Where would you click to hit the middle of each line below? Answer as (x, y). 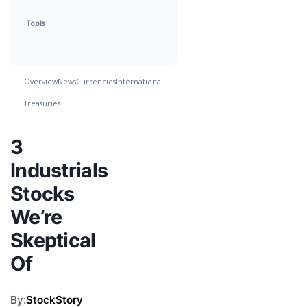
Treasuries (42, 103)
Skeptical (53, 240)
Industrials (59, 170)
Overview (41, 81)
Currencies (96, 81)
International (139, 81)
